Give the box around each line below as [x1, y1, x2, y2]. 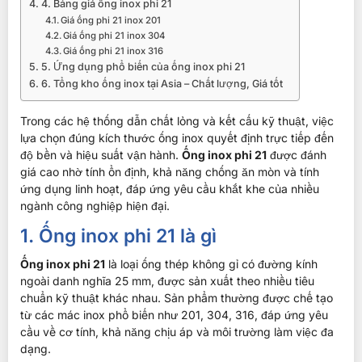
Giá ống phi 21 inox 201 [61, 15, 162, 26]
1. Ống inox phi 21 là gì [20, 225, 217, 248]
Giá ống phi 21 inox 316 [63, 45, 164, 57]
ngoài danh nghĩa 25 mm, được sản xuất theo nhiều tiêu [20, 274, 314, 288]
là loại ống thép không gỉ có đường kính [105, 257, 318, 271]
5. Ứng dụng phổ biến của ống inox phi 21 [40, 61, 245, 73]
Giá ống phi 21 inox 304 [63, 30, 166, 41]
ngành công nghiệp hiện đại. [20, 199, 170, 213]
